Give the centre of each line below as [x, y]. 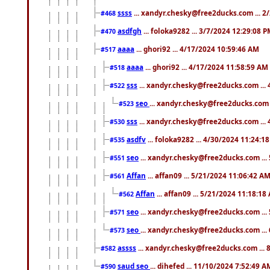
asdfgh [130, 31]
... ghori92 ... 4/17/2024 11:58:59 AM [206, 67]
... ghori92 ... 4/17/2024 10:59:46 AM [197, 49]
